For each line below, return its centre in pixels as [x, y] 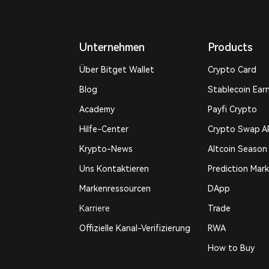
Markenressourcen [115, 189]
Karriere [95, 208]
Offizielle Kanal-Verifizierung [135, 228]
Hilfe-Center [104, 129]
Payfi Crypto [233, 109]
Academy [97, 109]
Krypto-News [106, 149]
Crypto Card [232, 70]
